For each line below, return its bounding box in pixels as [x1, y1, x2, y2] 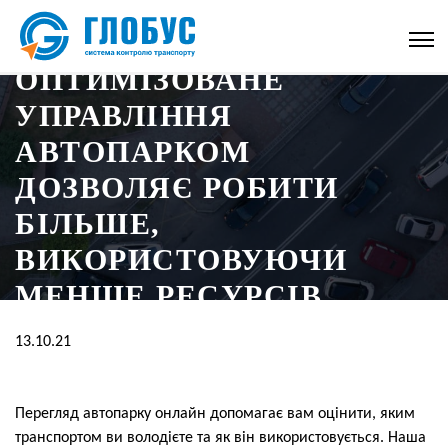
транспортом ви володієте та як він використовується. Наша [15, 430, 426, 446]
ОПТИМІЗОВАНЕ [15, 62, 284, 96]
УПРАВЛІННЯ [15, 98, 232, 132]
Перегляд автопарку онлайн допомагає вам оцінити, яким [15, 406, 415, 422]
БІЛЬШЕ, [15, 206, 161, 240]
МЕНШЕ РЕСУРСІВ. [15, 278, 332, 312]
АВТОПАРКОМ [15, 134, 250, 168]
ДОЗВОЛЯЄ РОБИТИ [15, 170, 339, 204]
